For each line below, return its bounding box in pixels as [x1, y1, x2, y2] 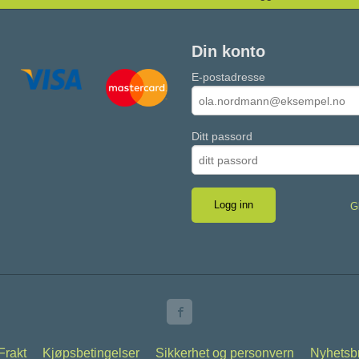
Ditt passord [192, 130, 252, 143]
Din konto [192, 42, 265, 61]
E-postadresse [192, 71, 265, 84]
